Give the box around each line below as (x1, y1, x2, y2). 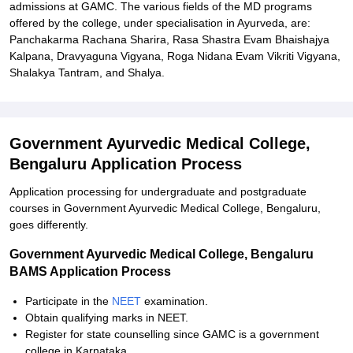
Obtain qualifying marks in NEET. (25, 311, 188, 324)
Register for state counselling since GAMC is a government (25, 328, 319, 340)
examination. (144, 295, 208, 307)
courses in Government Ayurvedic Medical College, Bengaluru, (9, 202, 321, 214)
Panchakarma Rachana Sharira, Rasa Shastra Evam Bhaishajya (9, 33, 329, 46)
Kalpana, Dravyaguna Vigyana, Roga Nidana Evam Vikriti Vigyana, (9, 50, 340, 62)
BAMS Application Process (9, 265, 171, 278)
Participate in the (25, 295, 112, 307)
